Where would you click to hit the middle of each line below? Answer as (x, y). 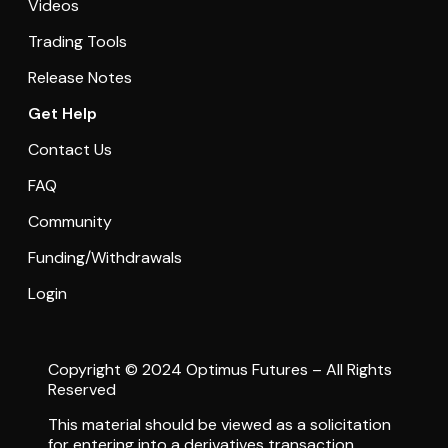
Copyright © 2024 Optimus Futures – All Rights (219, 370)
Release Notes (79, 78)
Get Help (62, 114)
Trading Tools (77, 42)
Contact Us (69, 150)
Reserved (81, 390)
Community (69, 222)
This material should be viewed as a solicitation (219, 424)
